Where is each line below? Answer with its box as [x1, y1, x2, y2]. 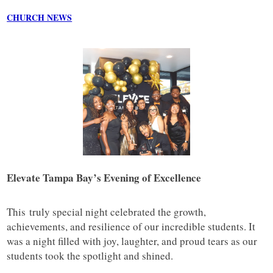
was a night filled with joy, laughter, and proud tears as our [7, 234, 258, 249]
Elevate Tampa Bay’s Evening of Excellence [7, 170, 202, 186]
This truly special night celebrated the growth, [7, 205, 207, 219]
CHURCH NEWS [7, 11, 73, 24]
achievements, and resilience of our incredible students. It [7, 219, 256, 234]
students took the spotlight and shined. [7, 249, 174, 263]
